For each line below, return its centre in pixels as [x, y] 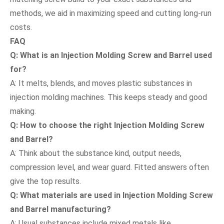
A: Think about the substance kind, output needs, [96, 153]
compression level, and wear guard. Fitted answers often [109, 167]
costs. [21, 27]
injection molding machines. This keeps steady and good [108, 97]
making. [23, 111]
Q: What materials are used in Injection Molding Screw [111, 195]
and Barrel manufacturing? [60, 209]
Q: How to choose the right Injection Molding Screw [107, 125]
